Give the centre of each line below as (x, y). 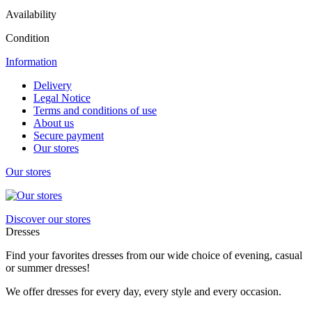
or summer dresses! (48, 267)
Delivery (53, 85)
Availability (31, 14)
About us (54, 123)
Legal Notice (62, 97)
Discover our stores (48, 219)
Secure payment (69, 135)
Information (31, 61)
